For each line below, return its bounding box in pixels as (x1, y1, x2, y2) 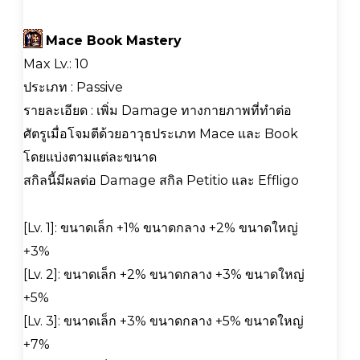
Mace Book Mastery (46, 32, 182, 48)
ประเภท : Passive (23, 79, 123, 95)
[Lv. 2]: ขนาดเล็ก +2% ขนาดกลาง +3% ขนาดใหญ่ (23, 266, 305, 282)
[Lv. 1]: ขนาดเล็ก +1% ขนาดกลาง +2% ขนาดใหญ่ (23, 219, 298, 235)
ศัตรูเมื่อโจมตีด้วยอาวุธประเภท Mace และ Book (23, 125, 298, 141)
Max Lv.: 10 (23, 55, 88, 72)
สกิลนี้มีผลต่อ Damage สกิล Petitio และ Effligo (23, 172, 299, 188)
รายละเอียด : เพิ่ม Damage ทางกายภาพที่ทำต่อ (23, 102, 292, 118)
